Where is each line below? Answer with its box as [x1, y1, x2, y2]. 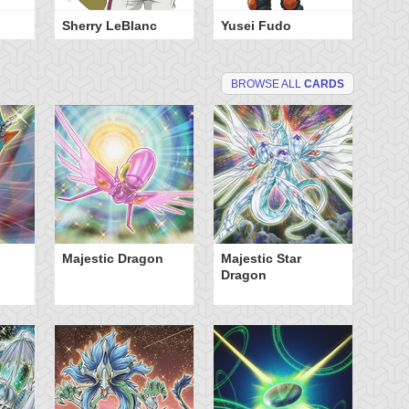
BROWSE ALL [231, 78, 304, 90]
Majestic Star [221, 251, 301, 266]
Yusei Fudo [221, 18, 291, 33]
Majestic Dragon [62, 251, 163, 266]
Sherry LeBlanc [62, 18, 157, 33]
